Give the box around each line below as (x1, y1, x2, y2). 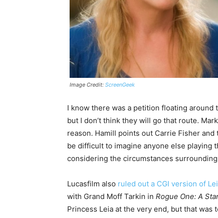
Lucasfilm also (67, 179, 118, 189)
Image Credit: (70, 81, 105, 89)
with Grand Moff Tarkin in (67, 192, 156, 201)
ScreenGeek (105, 81, 135, 89)
